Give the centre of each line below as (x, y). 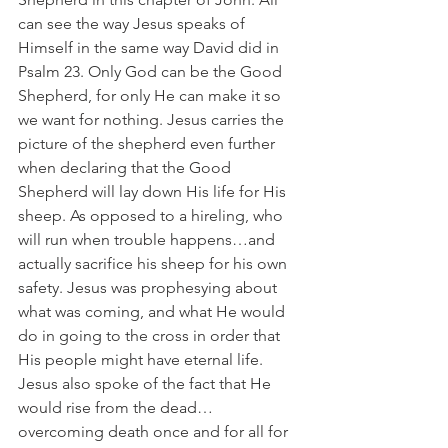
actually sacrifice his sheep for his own (154, 263)
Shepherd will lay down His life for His (154, 191)
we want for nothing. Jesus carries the (153, 119)
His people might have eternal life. (142, 359)
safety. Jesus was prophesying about (149, 287)
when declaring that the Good (126, 167)
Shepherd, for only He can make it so (151, 95)
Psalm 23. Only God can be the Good (152, 71)
